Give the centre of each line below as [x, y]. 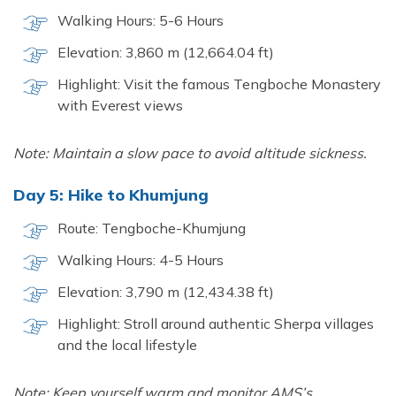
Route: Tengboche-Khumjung [152, 228]
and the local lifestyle [127, 345]
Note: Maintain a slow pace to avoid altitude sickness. [190, 153]
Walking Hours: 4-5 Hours [141, 260]
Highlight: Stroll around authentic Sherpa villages [216, 324]
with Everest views [120, 105]
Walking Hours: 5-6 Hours [141, 20]
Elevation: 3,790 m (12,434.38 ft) [166, 292]
